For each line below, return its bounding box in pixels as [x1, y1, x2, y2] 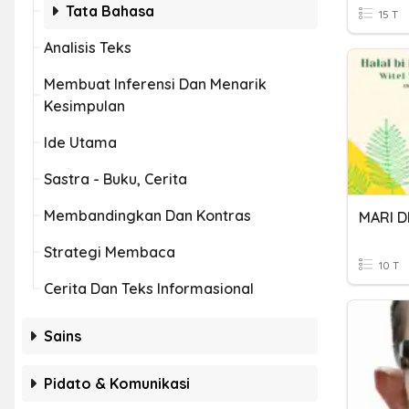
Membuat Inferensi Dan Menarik [44, 75, 267, 93]
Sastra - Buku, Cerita [44, 170, 187, 188]
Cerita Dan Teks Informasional [44, 279, 254, 298]
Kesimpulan [44, 97, 125, 115]
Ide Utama [44, 133, 117, 152]
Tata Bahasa [66, 2, 154, 20]
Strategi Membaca [44, 243, 175, 261]
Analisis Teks [44, 38, 131, 57]
